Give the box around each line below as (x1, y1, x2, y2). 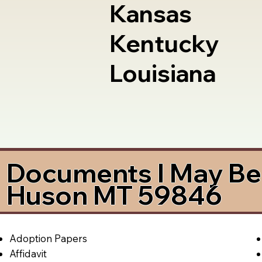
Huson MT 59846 (6, 178, 223, 211)
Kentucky (109, 29, 219, 58)
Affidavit (9, 247, 47, 260)
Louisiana (109, 58, 216, 88)
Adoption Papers (9, 232, 87, 244)
